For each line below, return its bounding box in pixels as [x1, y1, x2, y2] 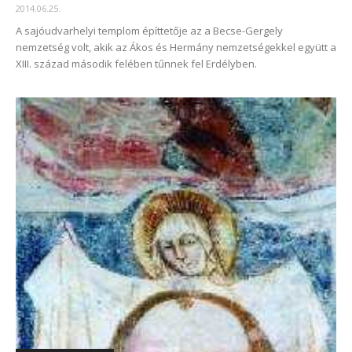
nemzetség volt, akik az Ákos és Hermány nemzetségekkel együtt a [16, 40, 336, 55]
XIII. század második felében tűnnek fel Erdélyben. [16, 57, 257, 71]
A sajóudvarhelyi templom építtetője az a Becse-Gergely [16, 24, 283, 38]
